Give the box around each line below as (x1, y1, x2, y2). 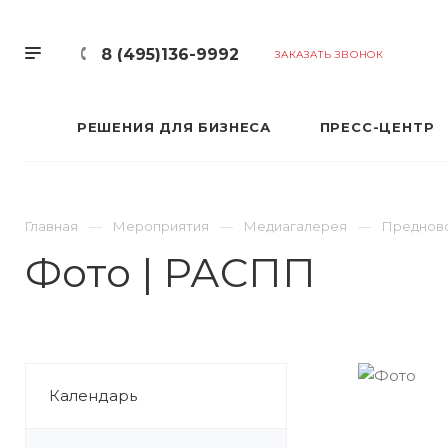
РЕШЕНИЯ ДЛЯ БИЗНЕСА (76, 119, 272, 135)
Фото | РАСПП (25, 248, 316, 297)
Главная (25, 218, 78, 234)
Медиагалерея (244, 218, 347, 234)
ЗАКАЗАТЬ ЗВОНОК (275, 48, 384, 61)
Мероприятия (113, 218, 209, 234)
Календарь (49, 386, 137, 405)
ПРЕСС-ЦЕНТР (319, 119, 435, 135)
